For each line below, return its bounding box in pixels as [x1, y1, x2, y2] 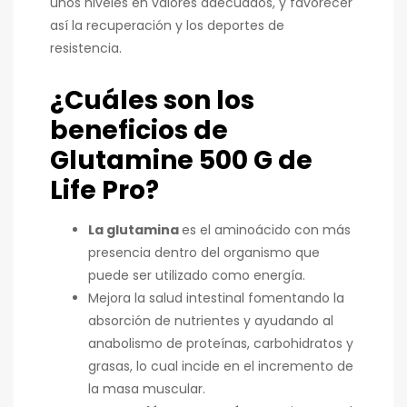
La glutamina [88, 221, 182, 240]
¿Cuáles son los [50, 82, 254, 118]
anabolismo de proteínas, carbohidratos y [88, 334, 353, 353]
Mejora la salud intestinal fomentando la [88, 289, 344, 308]
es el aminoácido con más [182, 221, 351, 240]
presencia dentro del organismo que [88, 243, 320, 263]
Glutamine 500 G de [50, 142, 313, 178]
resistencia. [50, 38, 122, 57]
